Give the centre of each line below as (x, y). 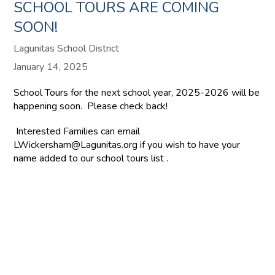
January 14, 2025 (51, 67)
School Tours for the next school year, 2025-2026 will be (137, 93)
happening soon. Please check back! (91, 107)
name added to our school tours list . (91, 159)
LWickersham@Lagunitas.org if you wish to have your (127, 145)
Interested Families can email (77, 132)
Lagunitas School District (67, 49)
